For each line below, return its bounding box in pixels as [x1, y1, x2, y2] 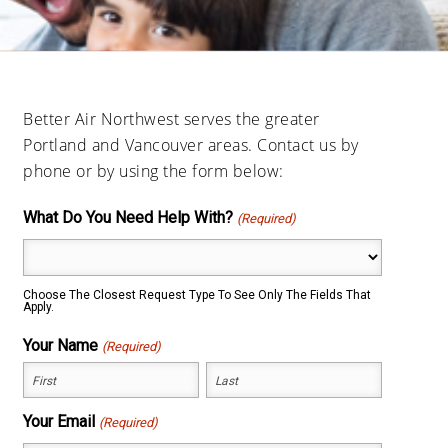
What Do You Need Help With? [23, 207, 234, 227]
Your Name [23, 335, 99, 355]
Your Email [23, 411, 96, 431]
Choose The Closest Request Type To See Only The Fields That [23, 287, 372, 302]
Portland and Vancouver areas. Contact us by [23, 133, 359, 156]
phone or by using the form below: [23, 159, 284, 182]
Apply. [23, 299, 55, 314]
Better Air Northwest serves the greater [23, 107, 320, 130]
